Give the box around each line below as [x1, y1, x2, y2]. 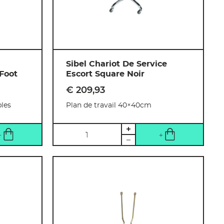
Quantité [53, 125, 90, 134]
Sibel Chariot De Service [66, 59, 167, 68]
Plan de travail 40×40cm [66, 101, 152, 109]
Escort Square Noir [66, 69, 145, 78]
